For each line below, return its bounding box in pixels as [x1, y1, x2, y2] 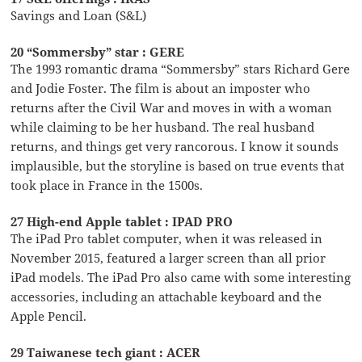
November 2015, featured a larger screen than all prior [11, 250, 326, 267]
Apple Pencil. [11, 308, 87, 325]
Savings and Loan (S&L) [11, 7, 147, 24]
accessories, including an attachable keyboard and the [11, 288, 322, 305]
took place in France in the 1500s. [11, 177, 204, 194]
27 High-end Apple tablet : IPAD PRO [11, 213, 234, 230]
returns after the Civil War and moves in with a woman [11, 99, 333, 116]
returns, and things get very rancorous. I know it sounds [11, 138, 339, 155]
